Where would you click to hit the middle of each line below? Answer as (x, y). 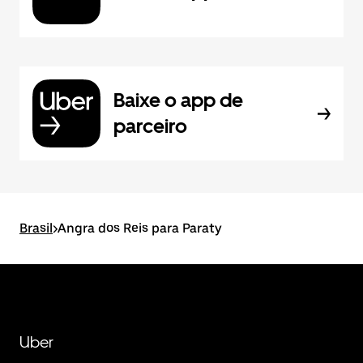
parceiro (150, 126)
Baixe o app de (178, 100)
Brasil (36, 228)
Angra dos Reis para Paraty (140, 228)
